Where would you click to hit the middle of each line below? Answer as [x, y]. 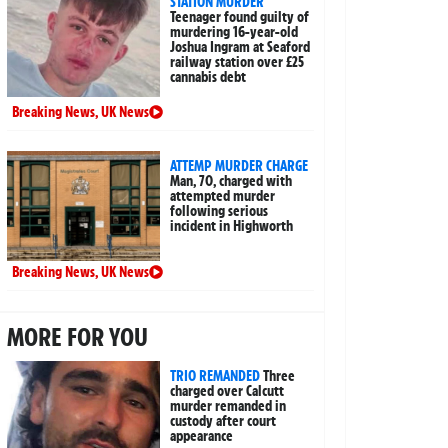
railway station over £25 [237, 61]
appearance [202, 435]
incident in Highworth [232, 225]
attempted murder [223, 195]
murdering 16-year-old [234, 31]
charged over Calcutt [227, 390]
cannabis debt [208, 76]
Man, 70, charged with [231, 180]
